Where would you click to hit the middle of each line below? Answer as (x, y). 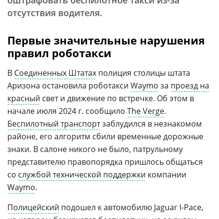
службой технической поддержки (82, 175)
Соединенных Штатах (55, 73)
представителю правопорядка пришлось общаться (105, 162)
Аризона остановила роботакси (69, 86)
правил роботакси (59, 53)
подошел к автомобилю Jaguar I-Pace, (131, 207)
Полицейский (33, 207)
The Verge (146, 111)
